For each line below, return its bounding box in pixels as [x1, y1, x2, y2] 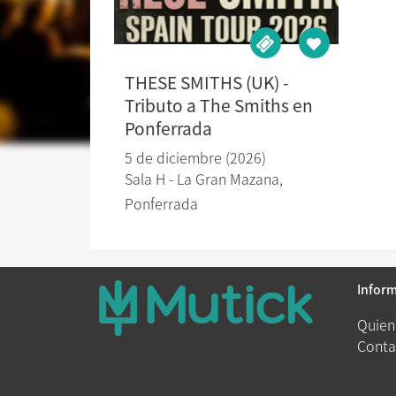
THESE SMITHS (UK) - [124, 70, 289, 95]
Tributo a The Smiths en [124, 93, 313, 118]
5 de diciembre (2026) [124, 147, 266, 168]
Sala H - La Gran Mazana [124, 168, 279, 189]
